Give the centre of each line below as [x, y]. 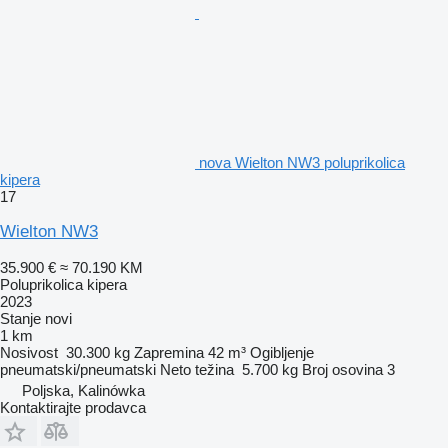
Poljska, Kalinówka [83, 390]
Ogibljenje [282, 352]
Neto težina [197, 369]
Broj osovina [342, 369]
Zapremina [169, 352]
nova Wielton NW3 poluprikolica [302, 162]
